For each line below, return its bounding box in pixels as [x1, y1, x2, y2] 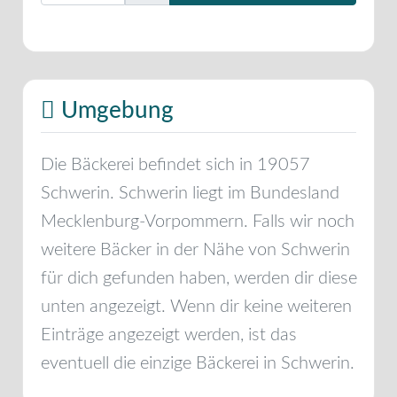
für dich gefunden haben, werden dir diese [41, 269, 357, 287]
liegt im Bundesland [188, 183, 339, 202]
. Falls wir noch [244, 212, 354, 230]
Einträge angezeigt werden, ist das [41, 325, 297, 344]
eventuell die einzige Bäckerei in [41, 354, 281, 372]
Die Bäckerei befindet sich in [41, 155, 257, 174]
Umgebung [55, 98, 174, 122]
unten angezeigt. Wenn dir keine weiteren [41, 297, 352, 315]
